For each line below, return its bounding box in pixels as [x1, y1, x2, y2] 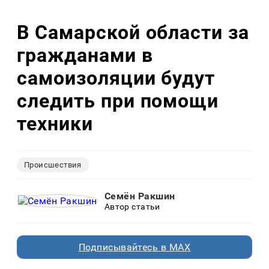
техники [17, 112, 93, 135]
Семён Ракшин [104, 190, 175, 202]
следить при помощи [17, 89, 219, 112]
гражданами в [17, 43, 153, 67]
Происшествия [24, 160, 82, 170]
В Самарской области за [17, 20, 250, 44]
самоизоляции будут [17, 66, 216, 89]
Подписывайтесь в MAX [78, 241, 191, 253]
